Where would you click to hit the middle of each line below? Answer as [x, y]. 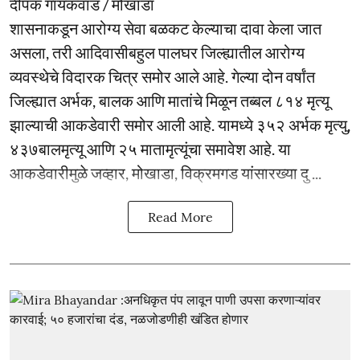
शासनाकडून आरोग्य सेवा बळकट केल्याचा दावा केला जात [166, 28]
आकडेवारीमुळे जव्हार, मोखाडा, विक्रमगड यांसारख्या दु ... [166, 173]
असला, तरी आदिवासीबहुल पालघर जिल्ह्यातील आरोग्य [157, 52]
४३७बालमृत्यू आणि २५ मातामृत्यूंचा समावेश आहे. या [150, 149]
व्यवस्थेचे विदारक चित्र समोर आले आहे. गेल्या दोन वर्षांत [162, 76]
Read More [180, 217]
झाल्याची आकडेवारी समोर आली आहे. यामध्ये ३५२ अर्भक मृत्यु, [180, 125]
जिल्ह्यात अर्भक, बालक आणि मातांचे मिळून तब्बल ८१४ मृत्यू [170, 100]
